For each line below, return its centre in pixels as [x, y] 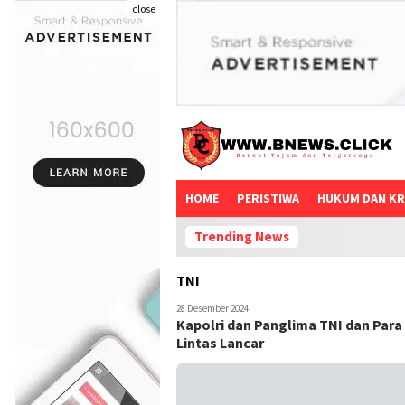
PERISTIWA [268, 198]
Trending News [242, 237]
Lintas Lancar [220, 343]
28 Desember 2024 [212, 309]
